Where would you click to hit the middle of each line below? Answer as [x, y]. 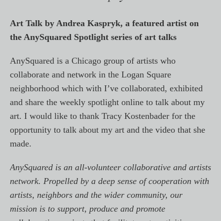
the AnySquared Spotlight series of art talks [93, 37]
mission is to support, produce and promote [88, 209]
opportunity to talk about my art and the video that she [108, 130]
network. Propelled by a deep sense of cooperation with [110, 181]
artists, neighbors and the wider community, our [96, 195]
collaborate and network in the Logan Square [91, 74]
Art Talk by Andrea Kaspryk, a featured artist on [104, 23]
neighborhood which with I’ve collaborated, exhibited [106, 88]
